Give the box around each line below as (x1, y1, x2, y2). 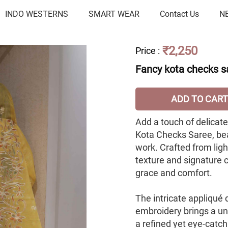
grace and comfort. (135, 167, 212, 178)
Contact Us (160, 9, 199, 19)
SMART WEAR (89, 9, 140, 19)
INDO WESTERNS (5, 9, 69, 19)
